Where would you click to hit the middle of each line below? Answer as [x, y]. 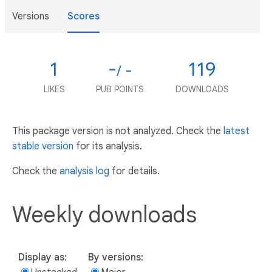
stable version [43, 146]
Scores [83, 16]
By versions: [116, 257]
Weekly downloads [104, 214]
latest [236, 131]
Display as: [42, 257]
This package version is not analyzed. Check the [118, 131]
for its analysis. [108, 146]
